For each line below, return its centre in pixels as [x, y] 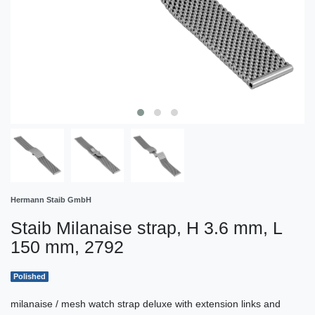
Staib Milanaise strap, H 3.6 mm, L [146, 227]
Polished [30, 277]
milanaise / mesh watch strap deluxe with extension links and [146, 303]
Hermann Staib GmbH [51, 199]
